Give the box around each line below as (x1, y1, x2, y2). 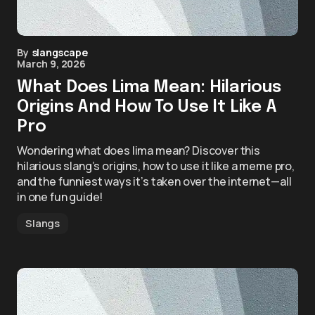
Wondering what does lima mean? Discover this (17, 143, 260, 158)
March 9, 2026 (17, 57, 86, 70)
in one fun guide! (17, 189, 103, 205)
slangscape (32, 46, 88, 59)
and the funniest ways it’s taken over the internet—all (17, 174, 292, 189)
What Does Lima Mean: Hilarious (17, 79, 281, 96)
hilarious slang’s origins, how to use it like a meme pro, (17, 158, 295, 174)
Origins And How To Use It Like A (17, 98, 277, 116)
